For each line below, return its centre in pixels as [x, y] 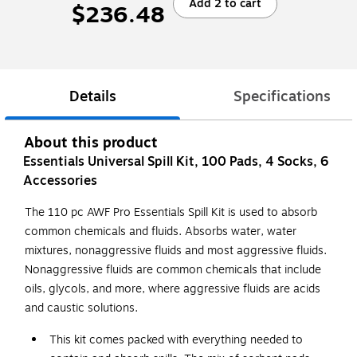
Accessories [60, 181]
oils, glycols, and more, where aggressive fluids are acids [173, 289]
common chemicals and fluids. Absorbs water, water [161, 232]
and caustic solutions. [81, 308]
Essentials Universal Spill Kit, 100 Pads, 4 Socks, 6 [176, 162]
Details [92, 97]
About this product [91, 143]
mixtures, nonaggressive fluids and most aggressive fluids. [176, 251]
